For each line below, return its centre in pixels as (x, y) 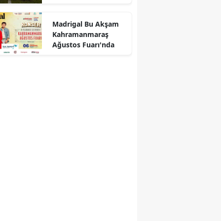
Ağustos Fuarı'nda (83, 44)
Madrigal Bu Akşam (85, 24)
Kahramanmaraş (80, 34)
